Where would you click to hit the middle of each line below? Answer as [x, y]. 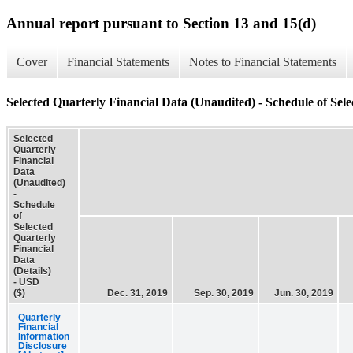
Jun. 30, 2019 [304, 293]
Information [44, 336]
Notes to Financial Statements [263, 62]
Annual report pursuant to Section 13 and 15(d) [161, 23]
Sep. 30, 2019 [224, 293]
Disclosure [43, 346]
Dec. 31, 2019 [137, 293]
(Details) [32, 271]
